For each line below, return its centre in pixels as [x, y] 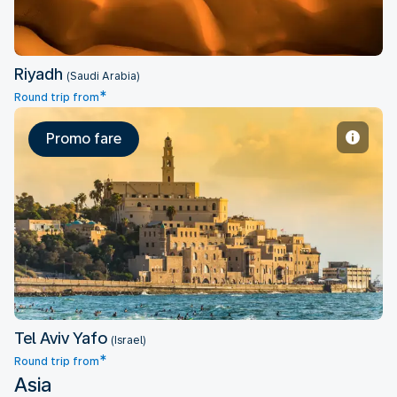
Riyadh [40, 74]
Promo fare [84, 139]
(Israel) [128, 340]
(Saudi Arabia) [103, 76]
